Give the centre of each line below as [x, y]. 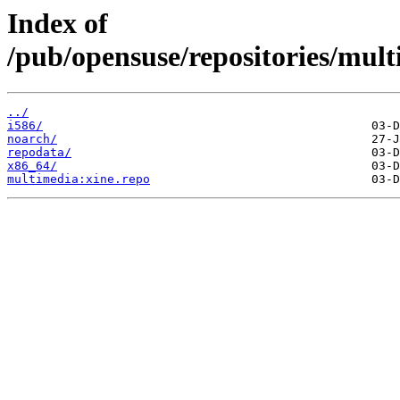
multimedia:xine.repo [79, 179]
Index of [58, 23]
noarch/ [32, 139]
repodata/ [39, 153]
